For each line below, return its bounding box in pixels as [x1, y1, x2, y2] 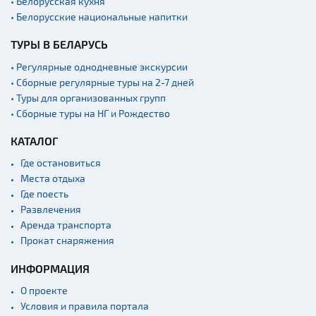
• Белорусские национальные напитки [11, 11, 188, 23]
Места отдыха [20, 172, 85, 185]
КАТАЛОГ [11, 134, 58, 148]
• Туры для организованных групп [11, 92, 166, 104]
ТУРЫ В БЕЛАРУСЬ [11, 37, 108, 51]
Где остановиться [20, 157, 101, 169]
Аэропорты [33, 4, 90, 18]
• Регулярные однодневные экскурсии [11, 61, 188, 73]
